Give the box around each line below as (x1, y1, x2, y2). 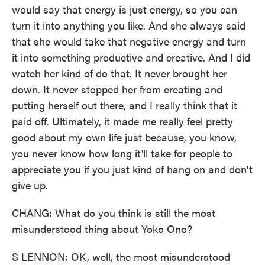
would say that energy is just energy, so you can (12, 2, 237, 17)
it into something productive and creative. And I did (12, 50, 250, 64)
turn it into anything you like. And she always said (12, 18, 245, 33)
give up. (12, 177, 48, 192)
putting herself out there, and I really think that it (12, 98, 237, 112)
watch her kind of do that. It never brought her (12, 66, 227, 80)
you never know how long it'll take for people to (12, 146, 232, 160)
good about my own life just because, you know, (12, 130, 237, 144)
